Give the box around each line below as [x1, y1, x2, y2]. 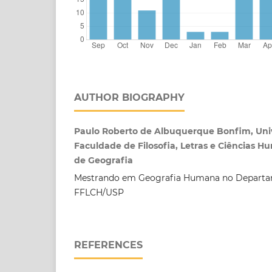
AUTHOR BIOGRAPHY [74, 92, 185, 104]
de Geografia [74, 155, 133, 166]
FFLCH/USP [74, 187, 124, 199]
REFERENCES [74, 239, 143, 251]
